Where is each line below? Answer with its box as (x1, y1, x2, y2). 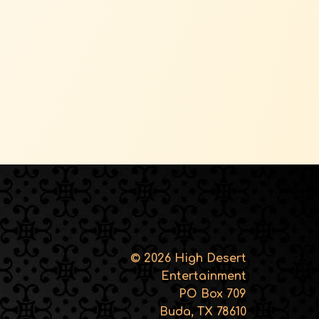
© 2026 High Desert (130, 252, 246, 266)
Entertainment (161, 270, 246, 283)
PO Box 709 (179, 288, 246, 301)
